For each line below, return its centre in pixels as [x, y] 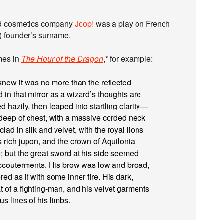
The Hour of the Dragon [62, 59]
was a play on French [132, 23]
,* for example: [128, 59]
